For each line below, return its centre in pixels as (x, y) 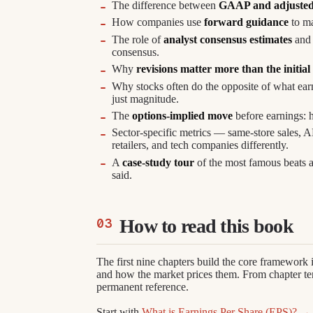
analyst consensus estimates (228, 39)
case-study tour (159, 162)
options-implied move (183, 115)
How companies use (158, 22)
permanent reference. (143, 286)
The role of (138, 39)
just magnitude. (146, 99)
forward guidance (247, 22)
